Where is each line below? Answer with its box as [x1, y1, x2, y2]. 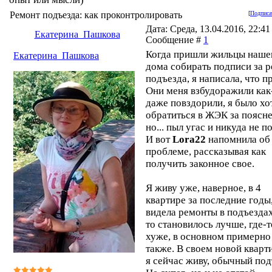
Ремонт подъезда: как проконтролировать [10, 10, 182, 20]
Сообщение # [146, 35, 203, 45]
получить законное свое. [146, 158, 254, 169]
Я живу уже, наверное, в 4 [146, 182, 261, 194]
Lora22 [172, 134, 206, 145]
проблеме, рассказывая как [146, 146, 266, 157]
